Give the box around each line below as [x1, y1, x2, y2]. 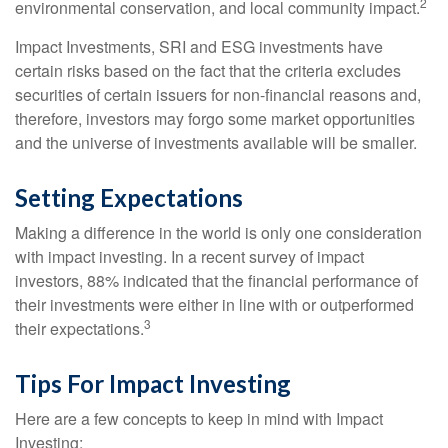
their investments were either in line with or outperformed [15, 293, 414, 316]
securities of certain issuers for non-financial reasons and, [15, 83, 421, 106]
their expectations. [15, 317, 144, 340]
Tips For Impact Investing [15, 369, 291, 398]
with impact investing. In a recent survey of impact [15, 245, 364, 268]
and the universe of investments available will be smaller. [15, 131, 417, 154]
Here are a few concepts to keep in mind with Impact [15, 407, 383, 430]
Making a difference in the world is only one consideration [15, 221, 422, 244]
